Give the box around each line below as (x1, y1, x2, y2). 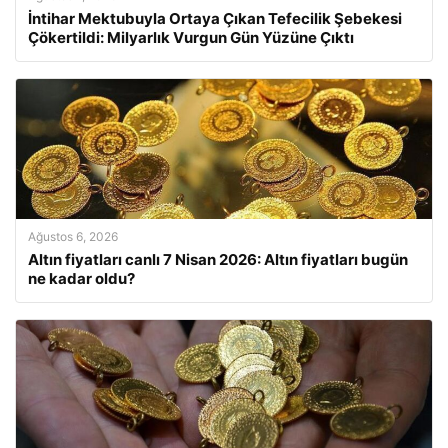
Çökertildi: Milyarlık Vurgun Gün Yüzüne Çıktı (28, 28, 354, 48)
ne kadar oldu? (28, 269, 135, 289)
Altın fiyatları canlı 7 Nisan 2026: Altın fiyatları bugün (28, 250, 408, 270)
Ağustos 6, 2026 (28, 229, 118, 245)
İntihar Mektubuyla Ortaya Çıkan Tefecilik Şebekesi (28, 9, 402, 29)
